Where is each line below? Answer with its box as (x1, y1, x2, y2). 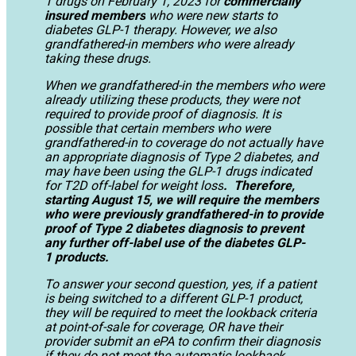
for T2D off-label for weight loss (44, 178, 223, 194)
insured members (44, 8, 145, 24)
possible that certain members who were (44, 121, 270, 137)
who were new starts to (145, 8, 277, 24)
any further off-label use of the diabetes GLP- (44, 235, 305, 251)
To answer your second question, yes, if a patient (44, 277, 316, 292)
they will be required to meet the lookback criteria (44, 305, 317, 321)
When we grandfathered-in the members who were (44, 78, 324, 94)
